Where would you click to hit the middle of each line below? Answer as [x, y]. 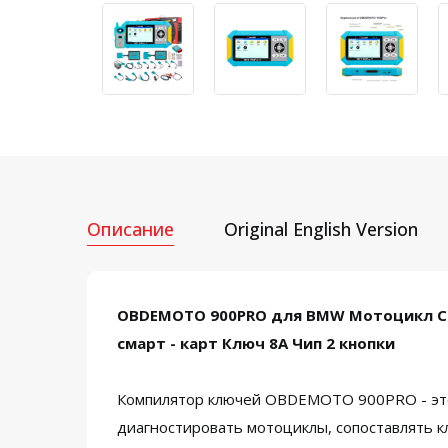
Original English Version [321, 229]
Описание [130, 229]
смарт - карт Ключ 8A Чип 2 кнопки [256, 343]
